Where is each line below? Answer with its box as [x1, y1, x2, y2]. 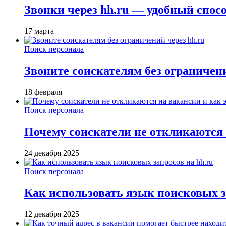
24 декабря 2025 [24, 148, 79, 157]
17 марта [24, 27, 54, 36]
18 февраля [24, 88, 62, 97]
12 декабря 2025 [24, 209, 79, 218]
